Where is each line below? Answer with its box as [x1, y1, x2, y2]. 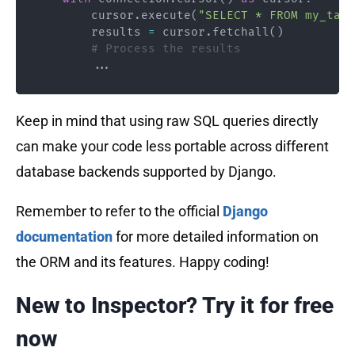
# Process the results [90, 42, 241, 56]
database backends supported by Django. [16, 162, 277, 180]
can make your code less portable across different [16, 137, 329, 155]
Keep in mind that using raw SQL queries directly [16, 112, 319, 129]
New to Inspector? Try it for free [16, 292, 334, 319]
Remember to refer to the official [16, 202, 223, 219]
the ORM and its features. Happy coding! [16, 253, 269, 270]
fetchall [212, 25, 269, 40]
